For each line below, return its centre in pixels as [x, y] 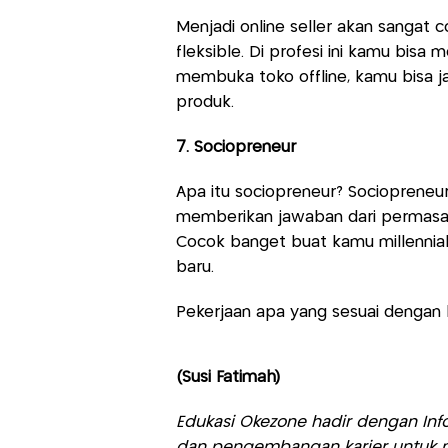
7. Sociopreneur [235, 148]
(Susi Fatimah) [227, 378]
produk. [204, 103]
